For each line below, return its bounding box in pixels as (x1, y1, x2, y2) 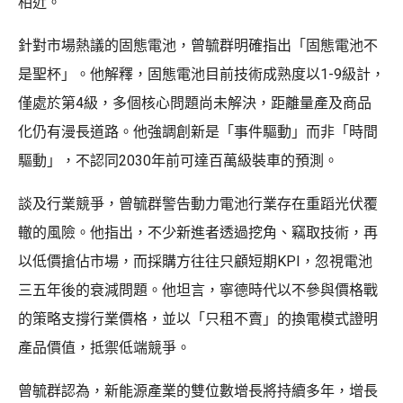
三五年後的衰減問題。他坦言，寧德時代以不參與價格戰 (18, 281, 378, 299)
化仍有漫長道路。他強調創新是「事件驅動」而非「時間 (18, 122, 378, 140)
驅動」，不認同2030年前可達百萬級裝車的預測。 (18, 151, 338, 169)
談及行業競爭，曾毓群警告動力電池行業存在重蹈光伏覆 (18, 194, 378, 212)
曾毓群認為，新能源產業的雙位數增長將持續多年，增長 (18, 381, 378, 399)
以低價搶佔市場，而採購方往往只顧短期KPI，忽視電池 (18, 252, 372, 270)
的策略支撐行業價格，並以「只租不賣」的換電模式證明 (18, 309, 378, 327)
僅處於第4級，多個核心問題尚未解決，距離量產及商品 (18, 94, 372, 112)
